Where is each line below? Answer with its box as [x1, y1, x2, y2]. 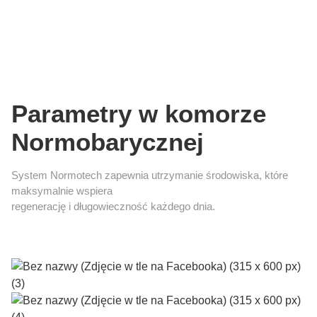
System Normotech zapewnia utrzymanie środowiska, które [11, 168, 288, 181]
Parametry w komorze [11, 99, 266, 127]
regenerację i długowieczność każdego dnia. [11, 200, 215, 212]
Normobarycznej [11, 127, 204, 156]
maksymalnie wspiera [11, 184, 113, 197]
